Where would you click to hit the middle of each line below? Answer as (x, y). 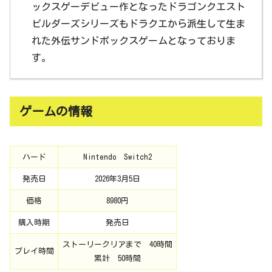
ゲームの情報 (56, 111)
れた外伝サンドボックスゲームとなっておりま (134, 40)
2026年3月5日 (117, 179)
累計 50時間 (117, 259)
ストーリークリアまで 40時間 (117, 245)
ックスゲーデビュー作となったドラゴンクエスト (138, 6)
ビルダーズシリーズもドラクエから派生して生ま (138, 23)
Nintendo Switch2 (117, 157)
